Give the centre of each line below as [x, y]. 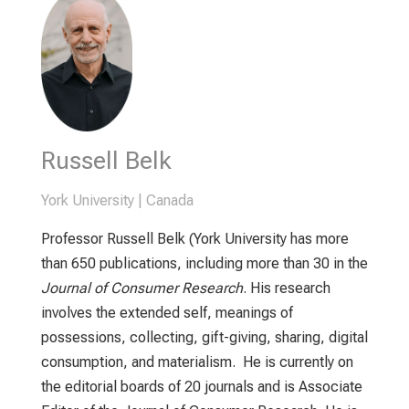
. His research [286, 288]
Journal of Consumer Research [142, 288]
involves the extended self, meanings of [167, 312]
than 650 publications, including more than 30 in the [204, 263]
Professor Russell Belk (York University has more [194, 238]
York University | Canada [117, 200]
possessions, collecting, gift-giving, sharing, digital [204, 337]
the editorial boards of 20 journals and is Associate [201, 386]
